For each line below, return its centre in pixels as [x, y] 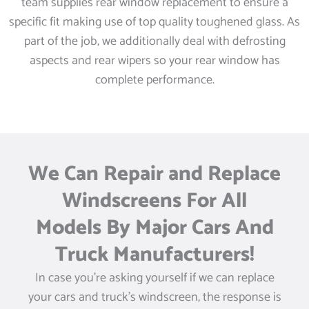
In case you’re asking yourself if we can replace [154, 278]
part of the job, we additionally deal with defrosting [154, 41]
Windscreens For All [154, 201]
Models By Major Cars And [154, 228]
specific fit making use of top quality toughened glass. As [154, 22]
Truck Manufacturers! [154, 255]
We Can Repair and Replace [154, 174]
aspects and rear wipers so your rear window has [154, 61]
